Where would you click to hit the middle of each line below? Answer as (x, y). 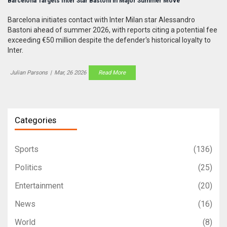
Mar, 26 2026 (70, 73)
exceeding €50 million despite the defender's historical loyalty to (109, 40)
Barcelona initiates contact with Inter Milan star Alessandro (101, 20)
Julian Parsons (29, 73)
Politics (28, 168)
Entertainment (39, 186)
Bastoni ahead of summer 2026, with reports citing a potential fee (112, 30)
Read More (112, 73)
